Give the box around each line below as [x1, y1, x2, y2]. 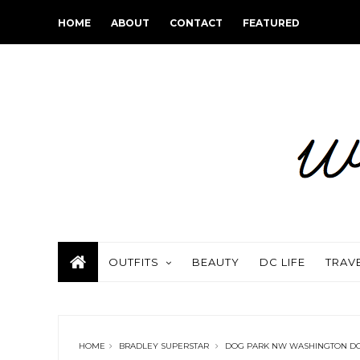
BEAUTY [192, 256, 239, 268]
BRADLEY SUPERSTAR [119, 341, 209, 351]
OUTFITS [108, 256, 159, 268]
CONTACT [170, 17, 223, 29]
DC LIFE [260, 256, 305, 268]
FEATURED [243, 17, 300, 29]
